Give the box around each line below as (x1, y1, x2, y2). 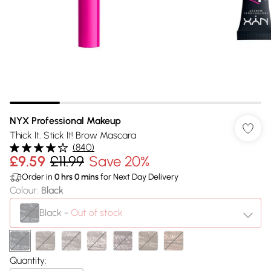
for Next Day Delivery (99, 172, 178, 182)
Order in (22, 172, 54, 182)
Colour (10, 184, 37, 196)
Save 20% (89, 152, 149, 170)
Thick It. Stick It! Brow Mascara (10, 129, 136, 141)
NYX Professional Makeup (10, 115, 121, 126)
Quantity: (10, 255, 47, 266)
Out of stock (71, 207, 123, 218)
